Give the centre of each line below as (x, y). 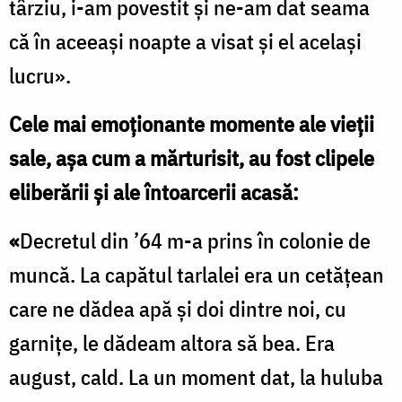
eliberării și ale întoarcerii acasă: (154, 192)
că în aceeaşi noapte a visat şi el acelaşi (185, 41)
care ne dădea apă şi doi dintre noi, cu (178, 308)
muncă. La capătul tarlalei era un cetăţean (197, 274)
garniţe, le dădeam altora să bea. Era (172, 342)
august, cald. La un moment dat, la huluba (196, 376)
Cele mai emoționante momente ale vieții (192, 123)
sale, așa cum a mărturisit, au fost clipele (192, 157)
